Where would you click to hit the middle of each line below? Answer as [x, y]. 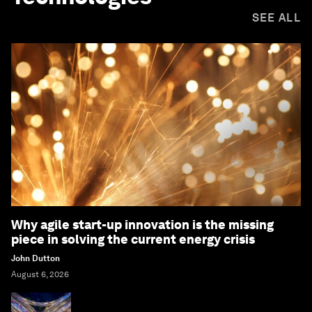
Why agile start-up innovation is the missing [142, 225]
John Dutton [36, 258]
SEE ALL [276, 18]
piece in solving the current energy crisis [133, 239]
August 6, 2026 [40, 274]
